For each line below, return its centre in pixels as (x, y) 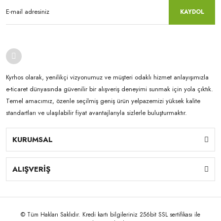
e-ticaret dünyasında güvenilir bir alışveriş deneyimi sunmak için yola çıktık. (110, 89)
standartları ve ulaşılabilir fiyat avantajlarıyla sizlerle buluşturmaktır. (96, 113)
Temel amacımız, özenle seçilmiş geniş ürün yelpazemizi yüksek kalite (103, 101)
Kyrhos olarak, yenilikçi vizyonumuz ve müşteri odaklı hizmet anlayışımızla (107, 77)
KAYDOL (192, 12)
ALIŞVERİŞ (31, 169)
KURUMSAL (33, 140)
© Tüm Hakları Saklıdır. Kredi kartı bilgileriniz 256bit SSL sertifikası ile (110, 215)
